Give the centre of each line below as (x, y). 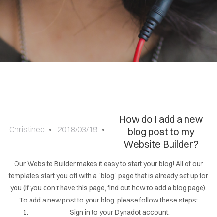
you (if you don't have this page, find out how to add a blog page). (108, 188)
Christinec (27, 129)
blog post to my (161, 132)
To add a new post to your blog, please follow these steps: (108, 200)
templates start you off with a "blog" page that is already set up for (108, 176)
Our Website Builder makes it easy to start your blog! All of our (108, 164)
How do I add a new (161, 119)
